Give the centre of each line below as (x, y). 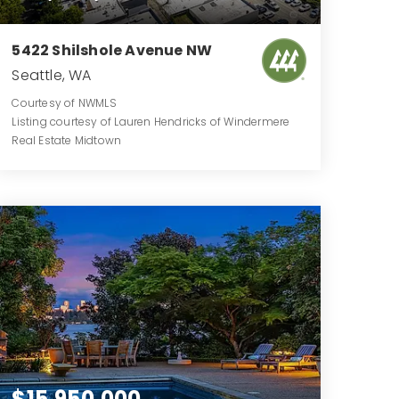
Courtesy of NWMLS (64, 102)
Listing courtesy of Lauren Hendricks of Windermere (151, 121)
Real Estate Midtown (67, 140)
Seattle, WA (52, 75)
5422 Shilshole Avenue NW (112, 50)
